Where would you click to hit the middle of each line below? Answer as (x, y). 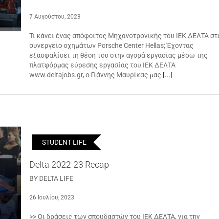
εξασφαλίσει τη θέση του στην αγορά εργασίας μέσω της (119, 55)
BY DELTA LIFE (51, 178)
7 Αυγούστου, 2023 (55, 17)
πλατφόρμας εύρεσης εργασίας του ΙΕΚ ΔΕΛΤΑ (102, 65)
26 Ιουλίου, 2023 (52, 197)
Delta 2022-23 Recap (69, 164)
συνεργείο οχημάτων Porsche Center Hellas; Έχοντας (111, 45)
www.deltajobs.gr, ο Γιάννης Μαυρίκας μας (96, 75)
